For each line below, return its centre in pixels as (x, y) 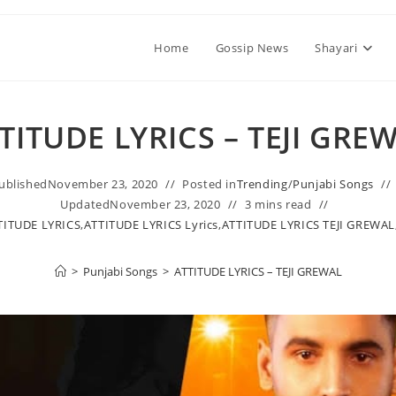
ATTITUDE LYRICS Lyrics (151, 225)
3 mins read (278, 204)
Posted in (209, 184)
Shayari (336, 48)
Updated (85, 204)
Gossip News (252, 48)
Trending (262, 184)
